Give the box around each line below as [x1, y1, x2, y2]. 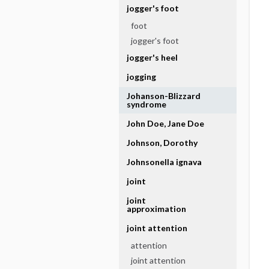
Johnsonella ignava [126, 157, 202, 167]
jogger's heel [126, 52, 178, 62]
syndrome [126, 99, 166, 109]
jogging [126, 71, 156, 82]
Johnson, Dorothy [126, 138, 198, 148]
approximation [126, 204, 186, 214]
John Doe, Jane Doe [126, 118, 204, 128]
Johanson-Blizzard [126, 91, 201, 101]
